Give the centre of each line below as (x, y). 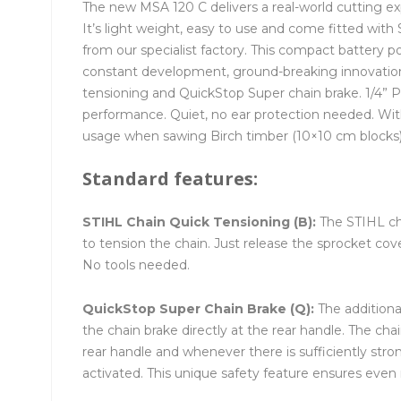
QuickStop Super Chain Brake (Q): (200, 309)
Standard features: (170, 179)
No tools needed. (136, 264)
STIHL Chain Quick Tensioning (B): (201, 222)
